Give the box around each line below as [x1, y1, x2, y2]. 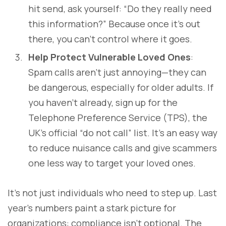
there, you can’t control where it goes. [28, 32, 192, 45]
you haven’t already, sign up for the [28, 96, 178, 108]
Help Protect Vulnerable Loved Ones [28, 50, 191, 63]
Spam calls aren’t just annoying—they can [28, 66, 206, 78]
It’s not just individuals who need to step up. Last [8, 186, 217, 199]
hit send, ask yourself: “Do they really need [28, 2, 212, 15]
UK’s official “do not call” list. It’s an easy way [28, 126, 217, 139]
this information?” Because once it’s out [28, 17, 200, 30]
